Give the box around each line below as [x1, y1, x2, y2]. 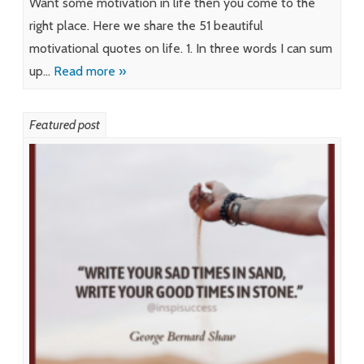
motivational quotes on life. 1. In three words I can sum [29, 40, 332, 56]
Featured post [29, 116, 100, 132]
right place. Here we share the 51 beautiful [29, 17, 263, 33]
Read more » [54, 63, 126, 79]
